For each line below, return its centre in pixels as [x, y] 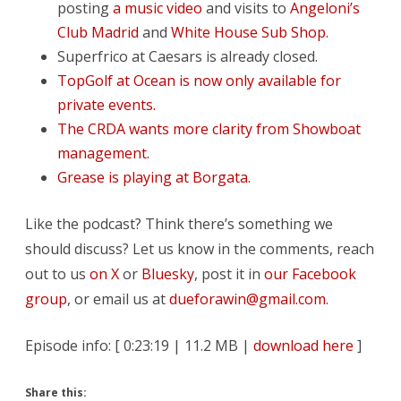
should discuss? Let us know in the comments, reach [200, 248]
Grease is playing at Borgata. [154, 177]
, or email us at [118, 299]
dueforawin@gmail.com [247, 299]
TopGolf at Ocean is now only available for [199, 80]
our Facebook [310, 273]
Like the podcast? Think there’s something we [179, 223]
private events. [107, 104]
